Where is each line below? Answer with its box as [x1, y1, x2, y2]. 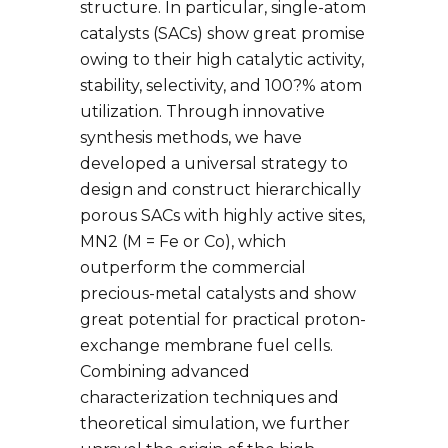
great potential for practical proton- [80, 310, 366, 330]
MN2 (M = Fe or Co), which [80, 232, 286, 252]
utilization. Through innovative [80, 102, 325, 122]
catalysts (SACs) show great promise [80, 24, 365, 44]
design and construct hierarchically [80, 180, 361, 200]
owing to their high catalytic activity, [80, 50, 364, 70]
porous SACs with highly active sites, [80, 206, 365, 226]
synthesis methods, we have [80, 128, 302, 148]
